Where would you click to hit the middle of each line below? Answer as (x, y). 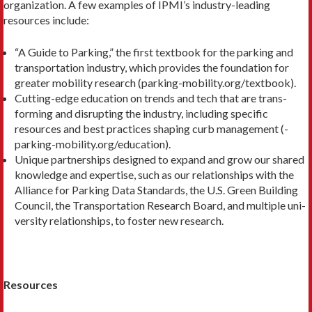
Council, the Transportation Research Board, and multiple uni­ (160, 205)
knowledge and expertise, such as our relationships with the (154, 174)
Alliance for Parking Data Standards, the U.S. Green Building (156, 189)
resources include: (46, 19)
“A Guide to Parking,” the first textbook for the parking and (154, 52)
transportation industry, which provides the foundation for (152, 67)
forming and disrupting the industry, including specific (141, 113)
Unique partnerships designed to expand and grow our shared (159, 159)
